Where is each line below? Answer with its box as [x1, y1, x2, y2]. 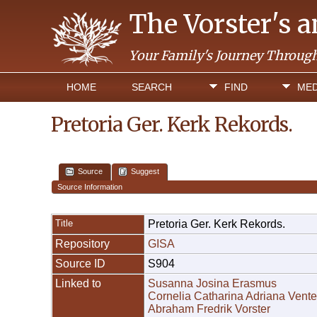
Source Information [57, 183, 122, 192]
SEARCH [132, 81, 172, 93]
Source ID [55, 258, 105, 270]
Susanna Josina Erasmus [148, 277, 277, 290]
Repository [55, 238, 110, 250]
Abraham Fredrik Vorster [148, 303, 270, 316]
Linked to [55, 277, 101, 290]
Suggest [131, 166, 159, 175]
